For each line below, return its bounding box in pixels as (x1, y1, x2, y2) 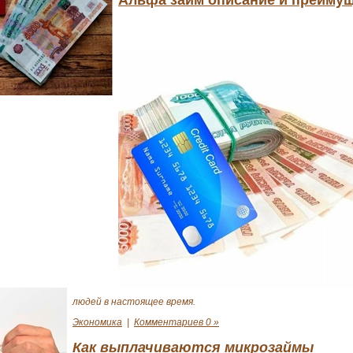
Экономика (72, 317, 122, 329)
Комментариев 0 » (134, 317, 219, 329)
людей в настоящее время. (72, 296, 195, 308)
